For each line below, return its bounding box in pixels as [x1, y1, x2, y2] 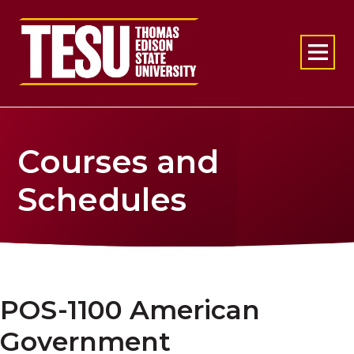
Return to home [19, 18, 122, 33]
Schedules [17, 180, 187, 219]
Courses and [17, 142, 220, 181]
